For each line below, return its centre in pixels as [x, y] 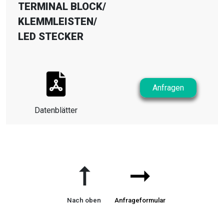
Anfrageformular [140, 200]
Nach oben [84, 200]
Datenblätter [56, 110]
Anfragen [168, 88]
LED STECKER [51, 36]
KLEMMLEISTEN [56, 21]
